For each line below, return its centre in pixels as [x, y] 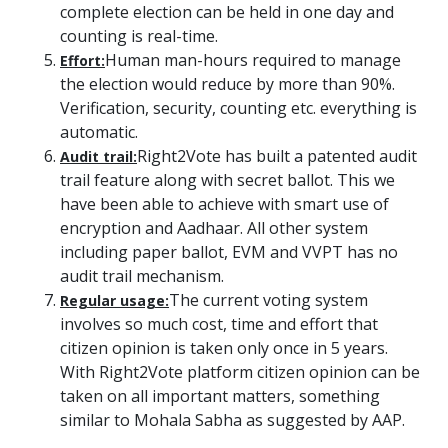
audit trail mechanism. [142, 276]
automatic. [99, 132]
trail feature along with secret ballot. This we [227, 180]
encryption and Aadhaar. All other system [214, 228]
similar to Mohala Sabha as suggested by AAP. [232, 420]
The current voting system [268, 300]
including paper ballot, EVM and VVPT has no [229, 252]
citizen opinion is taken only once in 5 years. [224, 348]
